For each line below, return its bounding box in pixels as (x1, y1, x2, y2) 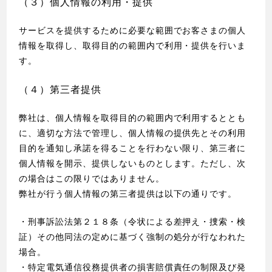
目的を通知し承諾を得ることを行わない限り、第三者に (19, 143, 246, 154)
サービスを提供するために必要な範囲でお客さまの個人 (19, 25, 246, 35)
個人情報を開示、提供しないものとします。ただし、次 (19, 158, 246, 169)
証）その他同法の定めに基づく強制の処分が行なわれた (19, 232, 246, 242)
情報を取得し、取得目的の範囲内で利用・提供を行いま (19, 40, 246, 50)
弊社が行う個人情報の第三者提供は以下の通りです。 (19, 189, 237, 199)
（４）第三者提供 (19, 84, 101, 95)
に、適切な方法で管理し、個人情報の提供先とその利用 (19, 128, 246, 138)
